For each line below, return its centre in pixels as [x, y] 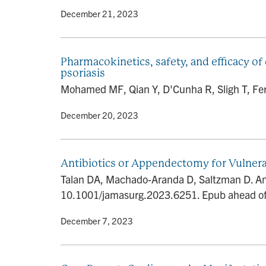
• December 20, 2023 [96, 115]
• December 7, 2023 [94, 221]
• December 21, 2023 [96, 13]
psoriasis [83, 73]
